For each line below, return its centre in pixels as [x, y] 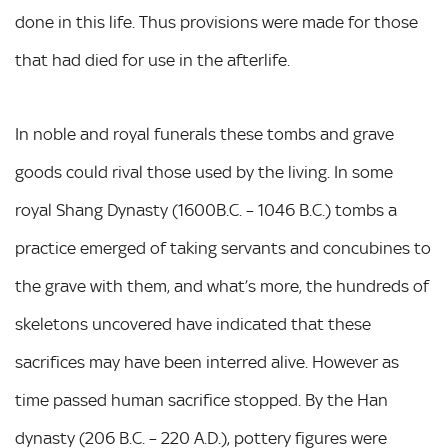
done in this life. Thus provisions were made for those [216, 22]
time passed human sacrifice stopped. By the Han [201, 400]
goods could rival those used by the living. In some [204, 172]
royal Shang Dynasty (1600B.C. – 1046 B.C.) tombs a [206, 210]
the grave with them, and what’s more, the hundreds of [222, 286]
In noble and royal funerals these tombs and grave [204, 134]
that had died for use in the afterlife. [152, 60]
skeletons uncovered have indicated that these [193, 324]
